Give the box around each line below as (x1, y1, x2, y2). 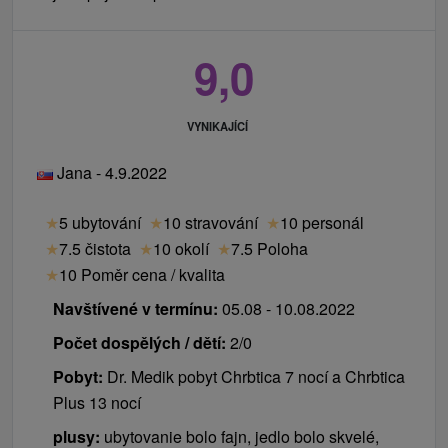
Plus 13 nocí (53, 390, 141, 414)
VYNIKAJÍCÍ (187, 118, 249, 135)
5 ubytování (59, 210, 141, 234)
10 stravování (163, 210, 258, 234)
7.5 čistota (59, 236, 131, 260)
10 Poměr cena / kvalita (59, 262, 225, 286)
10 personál (280, 210, 364, 234)
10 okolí (153, 236, 209, 260)
